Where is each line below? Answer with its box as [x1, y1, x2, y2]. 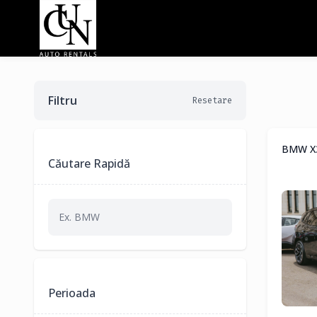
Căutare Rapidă [48, 156, 130, 171]
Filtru [48, 93, 77, 108]
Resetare [192, 95, 232, 106]
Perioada [48, 285, 96, 301]
